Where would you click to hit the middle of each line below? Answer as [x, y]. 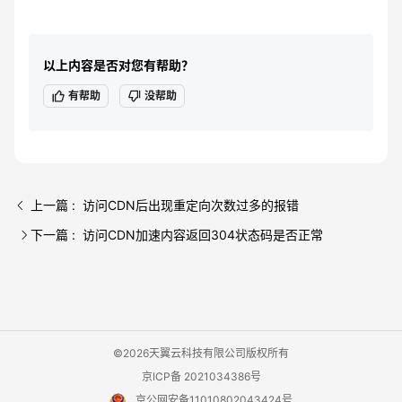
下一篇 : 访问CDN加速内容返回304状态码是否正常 [177, 235]
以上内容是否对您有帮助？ [118, 65]
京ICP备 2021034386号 [201, 376]
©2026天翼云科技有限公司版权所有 [201, 353]
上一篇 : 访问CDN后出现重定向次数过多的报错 [165, 205]
